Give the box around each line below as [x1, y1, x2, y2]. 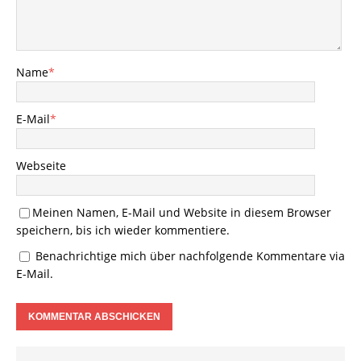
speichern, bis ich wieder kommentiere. [16, 222, 230, 238]
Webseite [16, 157, 66, 173]
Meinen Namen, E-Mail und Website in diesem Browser [32, 204, 331, 220]
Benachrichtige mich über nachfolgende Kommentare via [35, 247, 345, 263]
